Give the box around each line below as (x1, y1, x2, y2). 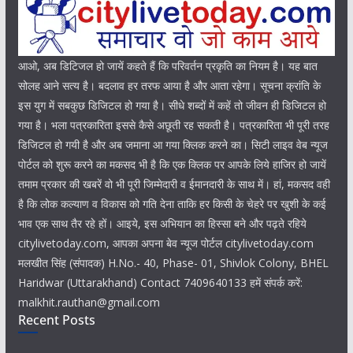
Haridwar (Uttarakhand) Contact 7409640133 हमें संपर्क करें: (17, 275, 303, 290)
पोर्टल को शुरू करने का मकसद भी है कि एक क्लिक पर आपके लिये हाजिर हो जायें (17, 157, 326, 172)
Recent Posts (17, 311, 95, 329)
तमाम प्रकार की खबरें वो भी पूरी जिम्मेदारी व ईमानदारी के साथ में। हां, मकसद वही (17, 176, 330, 191)
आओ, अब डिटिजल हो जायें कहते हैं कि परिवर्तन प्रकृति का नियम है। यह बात (17, 58, 318, 73)
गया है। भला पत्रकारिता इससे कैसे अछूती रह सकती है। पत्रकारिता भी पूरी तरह (17, 117, 329, 132)
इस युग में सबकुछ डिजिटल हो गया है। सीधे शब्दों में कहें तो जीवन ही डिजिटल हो (17, 98, 326, 113)
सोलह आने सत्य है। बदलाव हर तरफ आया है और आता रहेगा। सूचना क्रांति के (17, 78, 321, 93)
